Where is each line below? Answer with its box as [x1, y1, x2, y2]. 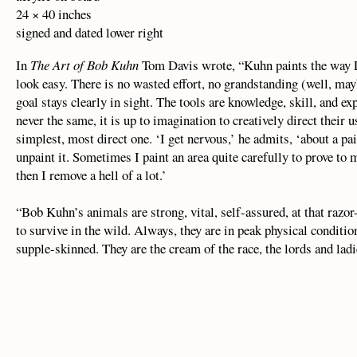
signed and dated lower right [16, 23, 163, 41]
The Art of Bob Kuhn [30, 56, 139, 74]
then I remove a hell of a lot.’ [16, 166, 167, 184]
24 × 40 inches [16, 5, 92, 23]
